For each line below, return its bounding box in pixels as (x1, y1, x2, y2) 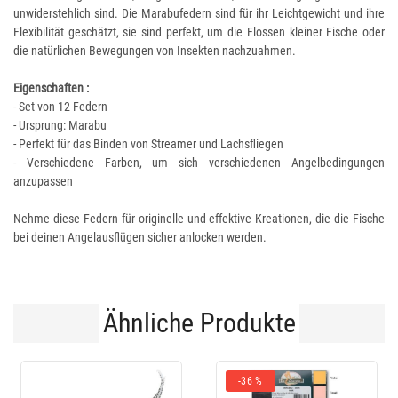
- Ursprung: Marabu (13, 118, 107, 132)
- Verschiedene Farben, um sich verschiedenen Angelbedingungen (13, 155, 385, 170)
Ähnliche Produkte (102, 307, 296, 338)
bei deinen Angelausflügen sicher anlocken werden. (13, 230, 267, 244)
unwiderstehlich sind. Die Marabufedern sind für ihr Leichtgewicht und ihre (13, 6, 385, 20)
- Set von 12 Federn (13, 99, 107, 114)
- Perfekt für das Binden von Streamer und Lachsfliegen (13, 137, 283, 151)
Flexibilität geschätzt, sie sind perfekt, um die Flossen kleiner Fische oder (13, 25, 385, 39)
